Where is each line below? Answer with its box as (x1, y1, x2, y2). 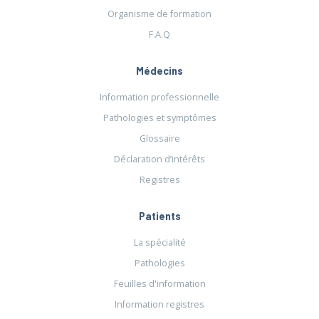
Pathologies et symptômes (103, 112, 216, 125)
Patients (138, 209, 181, 222)
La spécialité (133, 236, 186, 249)
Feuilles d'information (113, 278, 206, 291)
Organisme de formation (108, 7, 211, 20)
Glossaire (139, 132, 180, 145)
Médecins (136, 64, 183, 77)
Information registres (115, 298, 204, 311)
